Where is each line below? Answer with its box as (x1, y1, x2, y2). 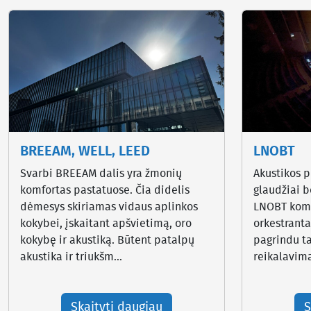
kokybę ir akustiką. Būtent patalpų (20, 234, 194, 246)
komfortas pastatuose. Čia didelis (20, 184, 190, 196)
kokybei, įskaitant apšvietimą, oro (20, 217, 192, 229)
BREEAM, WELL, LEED (20, 144, 150, 158)
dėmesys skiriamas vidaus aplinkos (20, 201, 198, 212)
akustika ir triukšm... (20, 251, 122, 262)
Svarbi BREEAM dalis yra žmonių (20, 167, 182, 179)
